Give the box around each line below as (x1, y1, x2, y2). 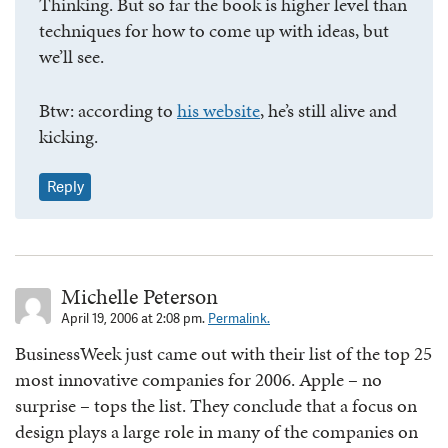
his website (177, 97, 260, 125)
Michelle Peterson (61, 280, 218, 312)
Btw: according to (39, 97, 177, 125)
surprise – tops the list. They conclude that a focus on (15, 391, 417, 419)
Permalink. (208, 309, 270, 327)
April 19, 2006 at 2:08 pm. (61, 309, 208, 327)
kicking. (39, 123, 98, 151)
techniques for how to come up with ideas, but (39, 16, 389, 44)
